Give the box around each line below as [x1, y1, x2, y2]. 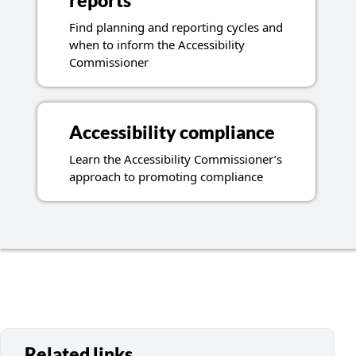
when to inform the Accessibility [68, 37, 245, 53]
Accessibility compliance [68, 122, 275, 144]
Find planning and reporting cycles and [68, 19, 283, 36]
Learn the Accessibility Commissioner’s [68, 151, 282, 168]
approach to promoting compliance [68, 168, 263, 185]
